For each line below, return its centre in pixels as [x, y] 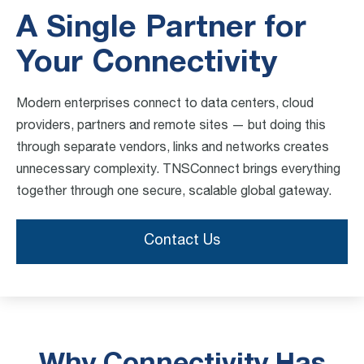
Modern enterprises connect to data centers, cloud [165, 104]
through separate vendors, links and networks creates [173, 148]
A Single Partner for [161, 28]
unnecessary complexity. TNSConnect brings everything [178, 170]
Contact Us [182, 241]
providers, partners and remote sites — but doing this [171, 126]
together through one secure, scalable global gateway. [174, 192]
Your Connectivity [147, 63]
